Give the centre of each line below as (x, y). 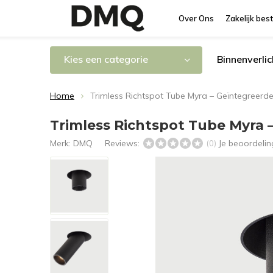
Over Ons (196, 18)
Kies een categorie (106, 59)
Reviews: (123, 143)
